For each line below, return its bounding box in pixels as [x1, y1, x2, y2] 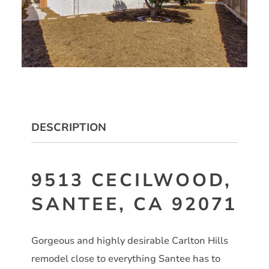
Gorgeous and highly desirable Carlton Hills [31, 234, 228, 247]
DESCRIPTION [31, 120, 106, 135]
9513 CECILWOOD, [31, 168, 232, 193]
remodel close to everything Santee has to [31, 252, 220, 265]
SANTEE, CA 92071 [31, 192, 238, 217]
